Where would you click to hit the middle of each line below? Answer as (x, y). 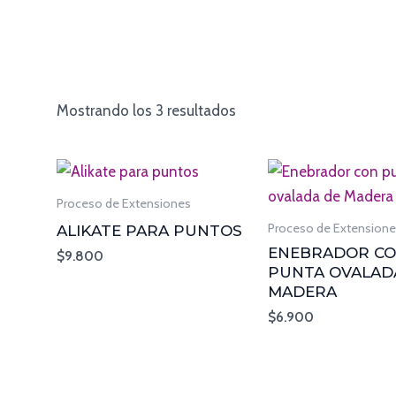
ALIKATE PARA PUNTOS (150, 230)
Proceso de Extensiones (124, 204)
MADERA (303, 291)
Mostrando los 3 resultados (147, 111)
